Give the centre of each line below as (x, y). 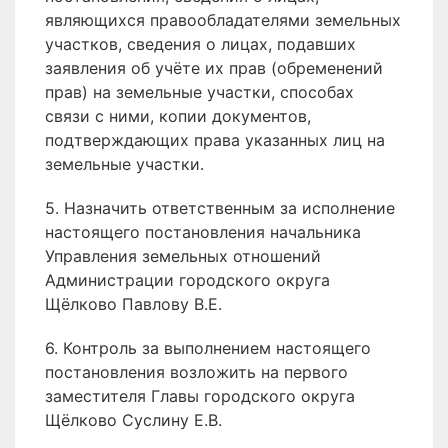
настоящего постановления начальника (203, 232)
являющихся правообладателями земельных (223, 20)
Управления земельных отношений (183, 256)
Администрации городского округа (187, 280)
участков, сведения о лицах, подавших (200, 44)
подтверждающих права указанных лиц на (215, 140)
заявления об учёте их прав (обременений (214, 68)
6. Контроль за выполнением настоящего (208, 348)
